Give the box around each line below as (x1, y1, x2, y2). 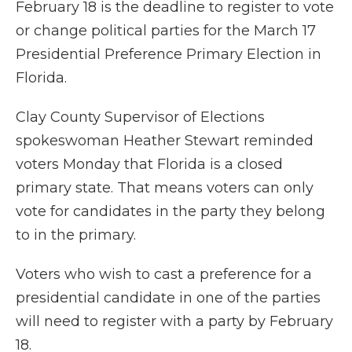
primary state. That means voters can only (16, 179, 313, 197)
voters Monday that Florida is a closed (16, 156, 283, 174)
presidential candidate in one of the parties (16, 289, 321, 307)
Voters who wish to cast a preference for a (16, 266, 312, 284)
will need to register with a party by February (16, 313, 333, 331)
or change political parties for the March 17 (16, 22, 316, 40)
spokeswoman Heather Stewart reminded (16, 132, 313, 150)
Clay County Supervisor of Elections (16, 108, 265, 126)
